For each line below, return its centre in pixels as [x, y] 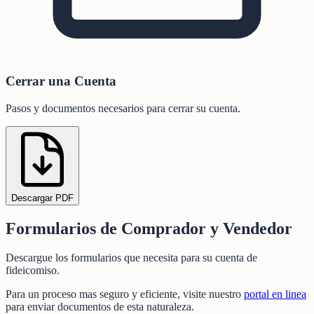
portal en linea [275, 294]
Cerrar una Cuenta [61, 81]
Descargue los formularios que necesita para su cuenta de [131, 258]
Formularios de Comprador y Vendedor [149, 228]
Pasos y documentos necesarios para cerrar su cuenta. [123, 108]
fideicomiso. [33, 271]
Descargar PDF [42, 198]
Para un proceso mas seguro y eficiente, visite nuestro [123, 294]
